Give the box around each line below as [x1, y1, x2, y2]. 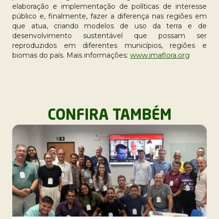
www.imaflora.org [130, 51, 190, 60]
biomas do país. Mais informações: [12, 51, 130, 60]
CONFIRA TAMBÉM [47, 109, 172, 123]
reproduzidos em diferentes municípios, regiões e [12, 41, 207, 50]
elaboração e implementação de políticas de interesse [12, 2, 207, 11]
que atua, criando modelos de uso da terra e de [12, 22, 207, 30]
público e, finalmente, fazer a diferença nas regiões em [12, 12, 207, 21]
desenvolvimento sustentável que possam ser [12, 31, 207, 40]
